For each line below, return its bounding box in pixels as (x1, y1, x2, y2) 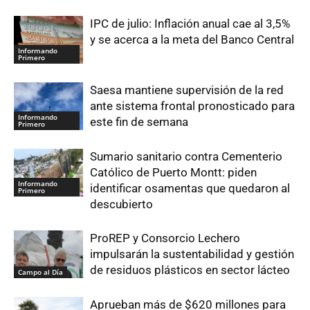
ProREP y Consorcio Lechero (90, 231, 240, 246)
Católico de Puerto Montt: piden (90, 165, 257, 180)
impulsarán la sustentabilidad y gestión (90, 247, 294, 262)
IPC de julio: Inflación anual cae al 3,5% (90, 17, 290, 31)
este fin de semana (90, 115, 188, 129)
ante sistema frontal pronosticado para (90, 99, 295, 113)
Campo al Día (18, 266, 63, 277)
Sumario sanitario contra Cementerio (90, 149, 282, 164)
